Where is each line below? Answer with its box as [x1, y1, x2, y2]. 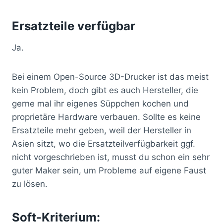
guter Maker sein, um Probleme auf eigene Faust [12, 165, 206, 175]
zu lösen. [12, 178, 48, 189]
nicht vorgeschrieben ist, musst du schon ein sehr [12, 152, 210, 162]
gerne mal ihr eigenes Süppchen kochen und [12, 98, 189, 109]
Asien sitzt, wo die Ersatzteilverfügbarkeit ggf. [12, 138, 195, 149]
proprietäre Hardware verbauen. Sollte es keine [12, 111, 201, 122]
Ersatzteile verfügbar [12, 18, 135, 33]
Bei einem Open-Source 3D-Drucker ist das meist [12, 71, 209, 82]
